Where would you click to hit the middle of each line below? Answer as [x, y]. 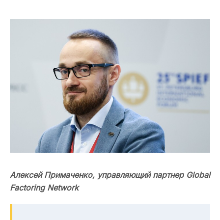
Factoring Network [45, 188]
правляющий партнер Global [156, 175]
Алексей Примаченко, [54, 175]
